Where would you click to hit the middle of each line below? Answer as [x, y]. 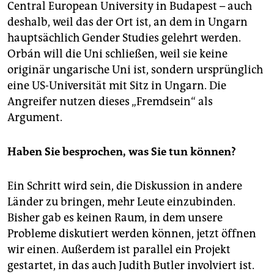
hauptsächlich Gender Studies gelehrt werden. [124, 38]
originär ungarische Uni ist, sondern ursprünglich [135, 69]
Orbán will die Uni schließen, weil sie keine [117, 54]
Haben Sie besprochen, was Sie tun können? [122, 151]
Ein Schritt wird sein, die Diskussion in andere [125, 186]
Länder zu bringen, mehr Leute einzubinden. [121, 202]
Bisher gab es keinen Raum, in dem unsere [115, 217]
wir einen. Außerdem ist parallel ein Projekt [119, 249]
